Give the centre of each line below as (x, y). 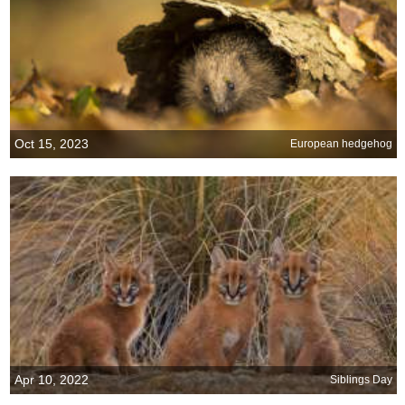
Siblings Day (362, 380)
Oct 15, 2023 (52, 143)
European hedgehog (342, 144)
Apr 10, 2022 (52, 379)
